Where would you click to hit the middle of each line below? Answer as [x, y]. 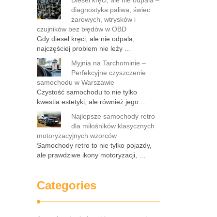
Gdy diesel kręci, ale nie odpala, [86, 39]
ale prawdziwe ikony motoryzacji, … [91, 155]
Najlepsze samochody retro [113, 116]
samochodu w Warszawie [76, 82]
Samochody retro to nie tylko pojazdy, [94, 145]
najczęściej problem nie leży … [84, 48]
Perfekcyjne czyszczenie [108, 73]
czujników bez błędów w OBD [82, 29]
